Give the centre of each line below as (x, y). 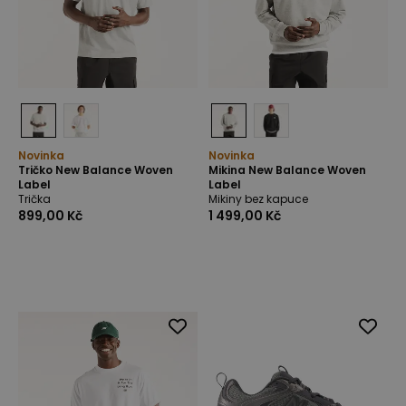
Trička (34, 199)
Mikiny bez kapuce (258, 199)
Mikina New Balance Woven (287, 170)
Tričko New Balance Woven (96, 170)
